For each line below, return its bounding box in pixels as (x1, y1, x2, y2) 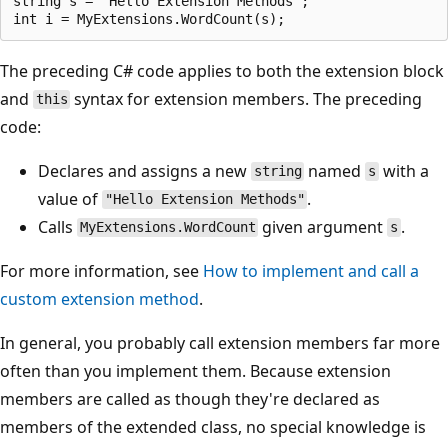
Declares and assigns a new (38, 159, 251, 182)
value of (38, 187, 102, 210)
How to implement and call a (203, 259, 419, 282)
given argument (258, 215, 388, 238)
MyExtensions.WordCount (79, 219, 256, 236)
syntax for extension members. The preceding (70, 87, 423, 110)
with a (378, 159, 429, 182)
